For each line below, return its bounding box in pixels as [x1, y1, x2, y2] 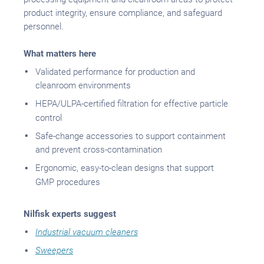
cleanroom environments [35, 80, 131, 91]
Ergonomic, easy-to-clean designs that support [35, 163, 214, 174]
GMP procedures [35, 176, 100, 187]
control [35, 112, 62, 123]
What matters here [24, 48, 96, 59]
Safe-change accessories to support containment [35, 130, 226, 141]
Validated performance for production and [35, 66, 195, 77]
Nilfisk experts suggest [24, 208, 118, 219]
